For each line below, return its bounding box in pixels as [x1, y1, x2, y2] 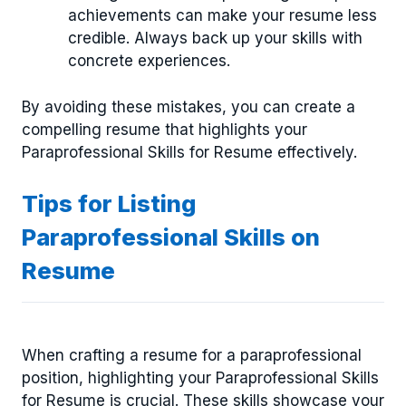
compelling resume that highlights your [22, 120, 307, 139]
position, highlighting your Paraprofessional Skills [22, 368, 379, 387]
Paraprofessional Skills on [22, 223, 320, 252]
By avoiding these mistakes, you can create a [22, 97, 355, 116]
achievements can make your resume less [68, 6, 377, 25]
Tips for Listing [22, 189, 196, 218]
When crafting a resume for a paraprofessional [22, 345, 362, 364]
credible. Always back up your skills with [68, 29, 362, 48]
